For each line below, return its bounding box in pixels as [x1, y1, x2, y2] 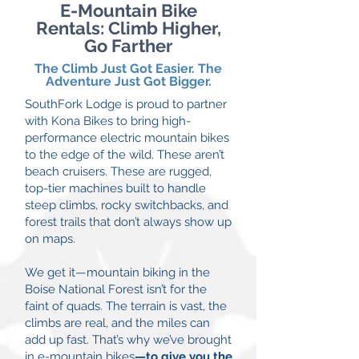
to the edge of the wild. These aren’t [25, 147, 224, 162]
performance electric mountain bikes [25, 131, 229, 145]
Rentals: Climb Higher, [35, 18, 221, 38]
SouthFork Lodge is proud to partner [25, 97, 227, 111]
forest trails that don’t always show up [25, 215, 232, 229]
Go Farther [83, 35, 173, 56]
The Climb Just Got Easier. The [34, 61, 222, 76]
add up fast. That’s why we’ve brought [25, 333, 232, 347]
